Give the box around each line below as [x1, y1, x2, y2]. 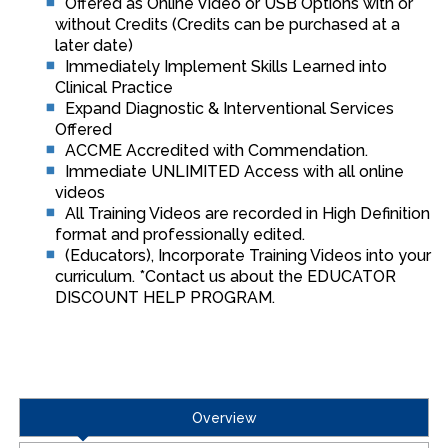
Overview [191, 409, 257, 426]
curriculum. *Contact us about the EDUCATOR [55, 267, 396, 286]
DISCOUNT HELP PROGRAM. [55, 288, 275, 307]
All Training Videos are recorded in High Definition [65, 204, 430, 223]
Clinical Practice [55, 78, 173, 97]
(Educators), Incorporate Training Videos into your [65, 246, 431, 265]
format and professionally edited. [55, 225, 305, 244]
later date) [55, 36, 133, 55]
